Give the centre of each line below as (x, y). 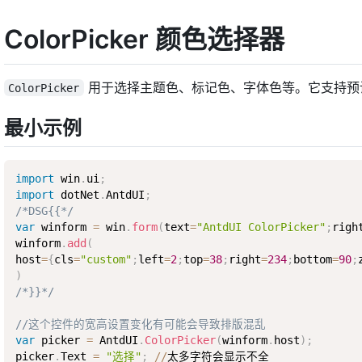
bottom (312, 260)
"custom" (105, 260)
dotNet (76, 195)
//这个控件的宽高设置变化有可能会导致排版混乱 (140, 324)
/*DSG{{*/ (44, 211)
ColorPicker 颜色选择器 (144, 39)
